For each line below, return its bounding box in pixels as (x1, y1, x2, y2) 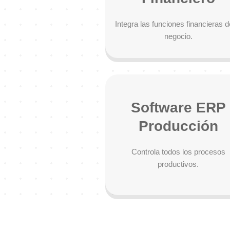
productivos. (158, 160, 199, 168)
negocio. (164, 32, 193, 41)
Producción (138, 118, 218, 134)
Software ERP (130, 100, 226, 116)
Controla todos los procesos (131, 147, 225, 156)
